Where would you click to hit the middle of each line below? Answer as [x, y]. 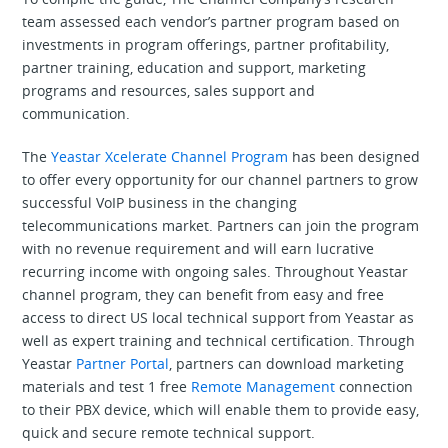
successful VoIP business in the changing [160, 202]
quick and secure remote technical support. [169, 432]
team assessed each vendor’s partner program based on [211, 21]
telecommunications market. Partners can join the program [221, 225]
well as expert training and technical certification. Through [219, 340]
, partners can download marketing [287, 363]
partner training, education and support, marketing [194, 67]
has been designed [354, 156]
